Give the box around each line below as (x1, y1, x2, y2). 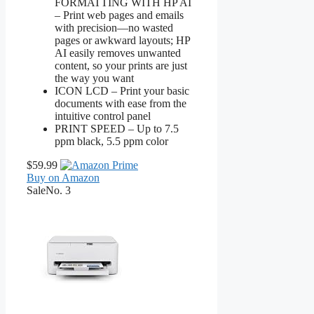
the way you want (55, 71, 134, 84)
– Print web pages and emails (55, 8, 184, 21)
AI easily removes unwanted (55, 46, 181, 59)
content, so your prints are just (55, 59, 187, 71)
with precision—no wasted (55, 21, 173, 34)
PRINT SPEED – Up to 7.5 (55, 122, 179, 135)
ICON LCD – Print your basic (55, 84, 189, 97)
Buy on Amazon (27, 171, 100, 184)
